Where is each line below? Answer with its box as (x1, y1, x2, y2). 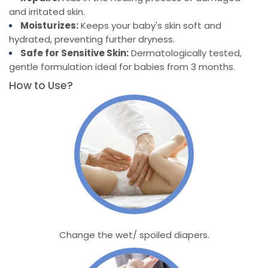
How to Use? (9, 78, 73, 93)
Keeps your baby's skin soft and (81, 19, 221, 32)
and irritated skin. (9, 5, 85, 18)
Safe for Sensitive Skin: (20, 47, 129, 59)
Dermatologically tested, (131, 47, 242, 59)
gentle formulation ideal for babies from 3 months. (9, 60, 235, 73)
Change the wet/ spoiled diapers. (59, 229, 209, 241)
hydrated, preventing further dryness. (9, 33, 175, 45)
